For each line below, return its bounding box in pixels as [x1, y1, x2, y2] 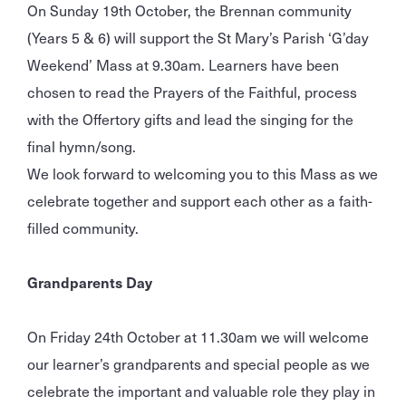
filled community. [27, 217, 142, 239]
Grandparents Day [27, 271, 152, 294]
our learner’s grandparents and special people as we [27, 353, 370, 375]
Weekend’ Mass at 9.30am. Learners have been [27, 53, 339, 76]
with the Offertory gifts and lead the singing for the [27, 108, 353, 130]
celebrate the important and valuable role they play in [27, 380, 375, 402]
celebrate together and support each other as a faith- [27, 189, 372, 212]
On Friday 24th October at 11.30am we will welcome [27, 325, 369, 348]
